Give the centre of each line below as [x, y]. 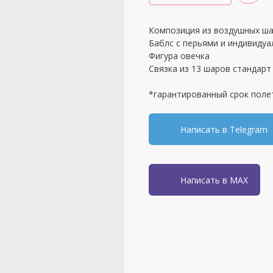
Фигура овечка [179, 56]
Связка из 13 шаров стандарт [210, 69]
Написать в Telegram [224, 129]
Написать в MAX [214, 180]
